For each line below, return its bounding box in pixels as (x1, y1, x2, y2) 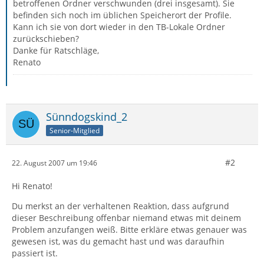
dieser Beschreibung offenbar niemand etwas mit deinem (12, 212, 241, 223)
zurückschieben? (13, 33, 79, 44)
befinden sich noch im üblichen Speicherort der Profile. (13, 9, 232, 21)
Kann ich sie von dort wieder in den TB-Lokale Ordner (13, 21, 225, 32)
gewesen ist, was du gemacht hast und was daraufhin (12, 236, 225, 247)
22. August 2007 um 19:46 (12, 157, 97, 168)
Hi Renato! (12, 180, 52, 192)
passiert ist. (12, 247, 58, 259)
